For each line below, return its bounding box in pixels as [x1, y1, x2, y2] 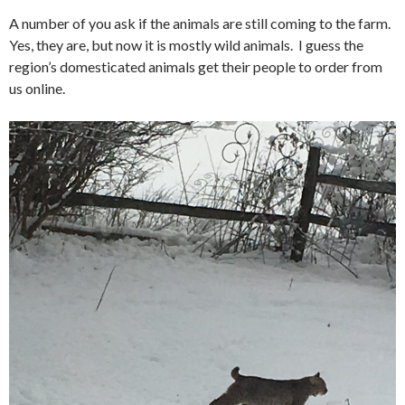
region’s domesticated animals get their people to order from [9, 58, 382, 76]
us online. [9, 80, 65, 98]
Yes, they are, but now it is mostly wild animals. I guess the [9, 36, 363, 54]
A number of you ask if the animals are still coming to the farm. [9, 14, 393, 33]
